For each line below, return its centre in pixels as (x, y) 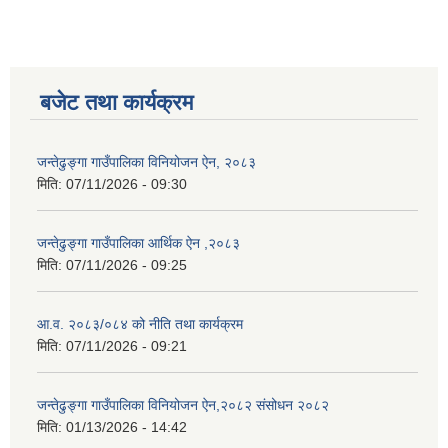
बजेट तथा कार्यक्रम (116, 103)
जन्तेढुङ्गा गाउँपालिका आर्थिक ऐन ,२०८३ (138, 243)
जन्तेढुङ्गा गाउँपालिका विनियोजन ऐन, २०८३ (146, 162)
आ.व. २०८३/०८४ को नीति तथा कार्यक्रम (140, 324)
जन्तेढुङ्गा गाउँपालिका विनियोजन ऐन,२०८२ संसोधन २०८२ (183, 405)
